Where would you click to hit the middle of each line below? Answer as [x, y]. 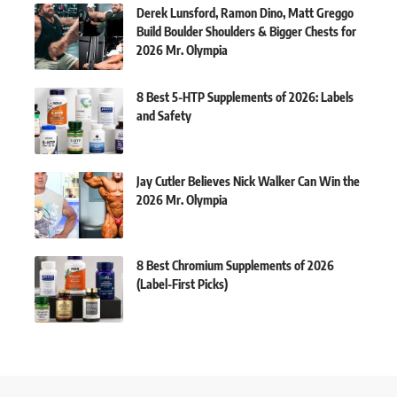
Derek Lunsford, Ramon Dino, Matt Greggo [245, 12]
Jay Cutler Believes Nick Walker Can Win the [248, 181]
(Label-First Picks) [182, 284]
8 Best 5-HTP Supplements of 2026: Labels [245, 97]
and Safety [164, 115]
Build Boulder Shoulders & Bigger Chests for [246, 31]
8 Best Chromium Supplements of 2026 [235, 265]
